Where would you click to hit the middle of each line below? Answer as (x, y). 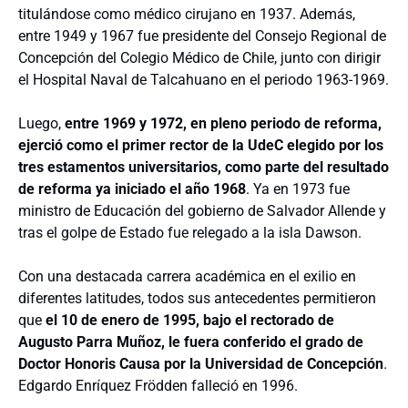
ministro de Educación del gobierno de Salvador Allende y (202, 211)
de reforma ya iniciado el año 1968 (132, 189)
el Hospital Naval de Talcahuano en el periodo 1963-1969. (204, 80)
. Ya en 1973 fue (298, 189)
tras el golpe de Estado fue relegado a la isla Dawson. (190, 233)
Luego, (41, 123)
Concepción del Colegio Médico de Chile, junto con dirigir (199, 58)
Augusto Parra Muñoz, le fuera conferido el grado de (191, 342)
